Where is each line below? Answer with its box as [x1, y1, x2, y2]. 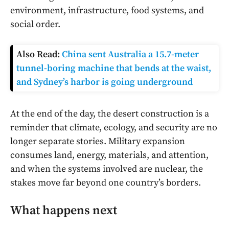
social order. [10, 18, 60, 31]
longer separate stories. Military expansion [10, 135, 185, 148]
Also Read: [16, 49, 62, 61]
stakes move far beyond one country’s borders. [10, 177, 201, 189]
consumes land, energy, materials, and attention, [10, 149, 209, 162]
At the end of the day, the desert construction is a [10, 108, 209, 120]
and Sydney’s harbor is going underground [16, 76, 193, 88]
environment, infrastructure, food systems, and [10, 5, 204, 17]
